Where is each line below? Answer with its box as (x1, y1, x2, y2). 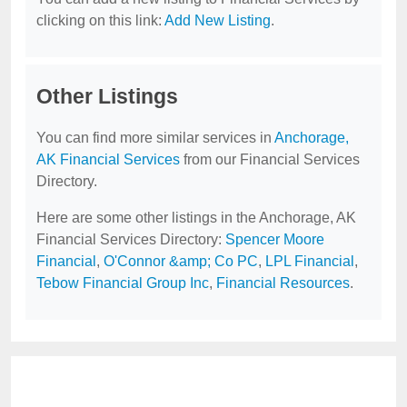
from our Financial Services (180, 152, 360, 167)
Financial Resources (216, 275, 350, 291)
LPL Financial (265, 253, 354, 269)
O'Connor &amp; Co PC (104, 253, 258, 269)
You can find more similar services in (36, 130, 274, 145)
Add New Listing (164, 13, 271, 28)
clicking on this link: (36, 13, 164, 28)
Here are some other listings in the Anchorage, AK (36, 210, 356, 225)
